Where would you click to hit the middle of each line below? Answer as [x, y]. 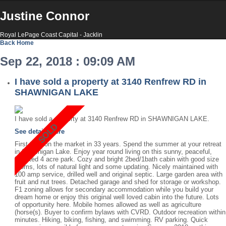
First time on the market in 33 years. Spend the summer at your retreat [118, 144]
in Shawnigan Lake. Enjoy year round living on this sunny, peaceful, [113, 152]
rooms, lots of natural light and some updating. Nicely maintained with [116, 167]
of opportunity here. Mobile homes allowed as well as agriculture [108, 205]
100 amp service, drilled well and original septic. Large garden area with [119, 175]
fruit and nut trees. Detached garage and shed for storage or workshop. [118, 182]
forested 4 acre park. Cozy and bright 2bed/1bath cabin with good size [117, 159]
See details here [40, 132]
